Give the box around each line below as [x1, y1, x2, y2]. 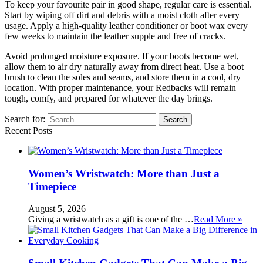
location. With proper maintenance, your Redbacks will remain [5, 82, 236, 93]
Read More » [194, 214, 242, 225]
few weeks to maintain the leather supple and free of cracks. [5, 31, 225, 41]
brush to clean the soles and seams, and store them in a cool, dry [5, 72, 241, 82]
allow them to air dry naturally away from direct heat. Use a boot [5, 61, 244, 72]
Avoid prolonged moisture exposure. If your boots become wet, [5, 50, 239, 61]
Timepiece [28, 180, 76, 193]
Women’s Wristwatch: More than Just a [28, 167, 220, 180]
